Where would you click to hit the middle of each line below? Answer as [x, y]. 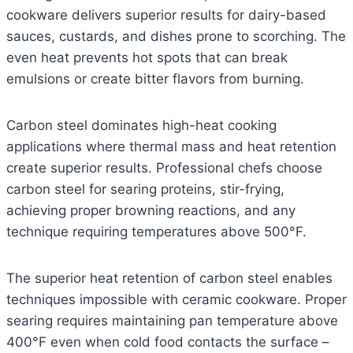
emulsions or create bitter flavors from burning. [155, 79]
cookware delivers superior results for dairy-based [166, 15]
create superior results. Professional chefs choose [164, 168]
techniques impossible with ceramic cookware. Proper [176, 300]
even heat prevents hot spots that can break [147, 58]
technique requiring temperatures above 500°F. [156, 232]
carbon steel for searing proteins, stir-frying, [145, 190]
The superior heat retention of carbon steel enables [169, 279]
